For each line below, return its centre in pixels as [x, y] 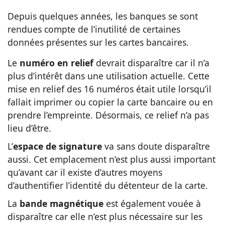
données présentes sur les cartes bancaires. [98, 42]
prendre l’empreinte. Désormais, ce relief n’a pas [108, 115]
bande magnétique [62, 203]
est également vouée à [152, 203]
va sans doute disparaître [156, 146]
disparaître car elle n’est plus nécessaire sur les [105, 216]
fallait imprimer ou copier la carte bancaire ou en [110, 102]
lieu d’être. [29, 128]
